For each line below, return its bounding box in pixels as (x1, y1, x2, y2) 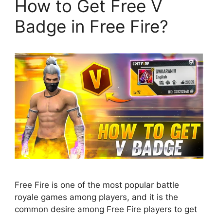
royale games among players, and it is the (15, 192, 178, 202)
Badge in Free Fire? (15, 16, 168, 36)
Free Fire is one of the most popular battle (15, 180, 179, 190)
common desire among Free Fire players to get (15, 204, 197, 215)
